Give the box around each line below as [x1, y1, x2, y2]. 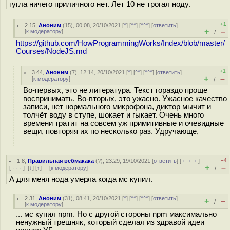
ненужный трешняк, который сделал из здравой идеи [16, 218, 204, 226]
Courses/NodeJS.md [16, 47, 87, 55]
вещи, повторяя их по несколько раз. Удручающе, [23, 127, 199, 136]
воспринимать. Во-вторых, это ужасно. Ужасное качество [23, 94, 227, 103]
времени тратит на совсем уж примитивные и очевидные [23, 119, 224, 127]
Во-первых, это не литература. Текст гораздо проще [23, 86, 207, 94]
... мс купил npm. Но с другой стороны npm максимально [16, 210, 217, 218]
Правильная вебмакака [28, 158, 94, 164]
